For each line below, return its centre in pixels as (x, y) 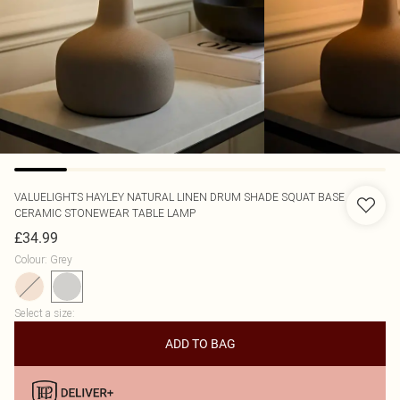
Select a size (43, 313)
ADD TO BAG (200, 344)
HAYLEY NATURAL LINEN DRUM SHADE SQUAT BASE (215, 197)
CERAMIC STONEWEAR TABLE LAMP (105, 213)
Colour (29, 259)
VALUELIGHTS (50, 197)
